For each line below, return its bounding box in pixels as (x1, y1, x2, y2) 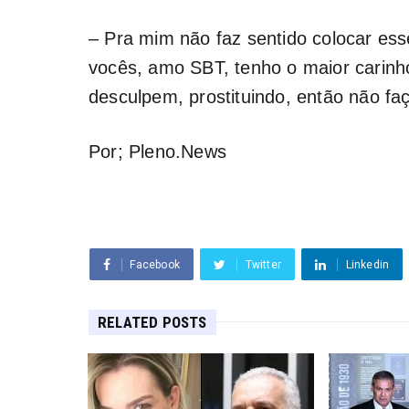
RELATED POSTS (98, 312, 207, 331)
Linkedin (345, 257, 390, 271)
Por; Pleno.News (89, 141, 226, 162)
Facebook (130, 257, 181, 271)
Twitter (245, 257, 282, 271)
